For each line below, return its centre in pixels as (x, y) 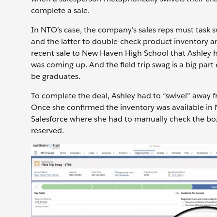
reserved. (47, 131)
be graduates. (56, 77)
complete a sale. (60, 11)
